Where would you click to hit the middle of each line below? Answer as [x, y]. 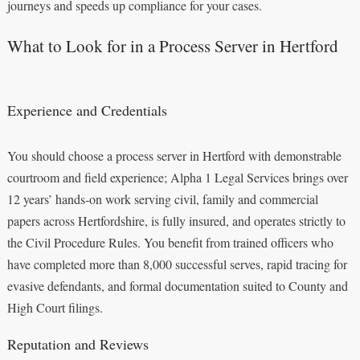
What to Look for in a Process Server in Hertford [172, 45]
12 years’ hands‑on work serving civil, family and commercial [162, 198]
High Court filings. [55, 307]
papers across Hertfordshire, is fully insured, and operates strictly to [176, 220]
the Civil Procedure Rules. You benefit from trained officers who [170, 242]
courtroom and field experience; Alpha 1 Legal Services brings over [177, 177]
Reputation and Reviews [78, 344]
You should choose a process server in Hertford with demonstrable [174, 155]
